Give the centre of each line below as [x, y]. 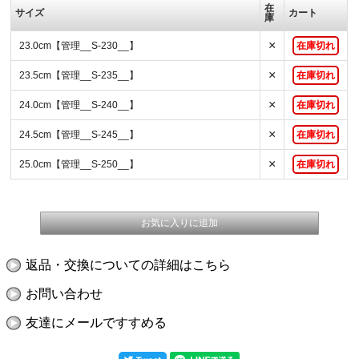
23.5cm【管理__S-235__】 [79, 76]
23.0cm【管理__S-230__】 [79, 46]
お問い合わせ [64, 294]
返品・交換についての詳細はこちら [128, 265]
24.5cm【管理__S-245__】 [79, 135]
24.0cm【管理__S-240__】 [79, 105]
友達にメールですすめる [96, 323]
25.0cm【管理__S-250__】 [79, 165]
